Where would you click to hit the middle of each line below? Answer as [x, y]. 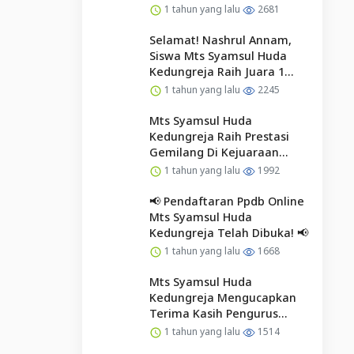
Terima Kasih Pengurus [213, 313]
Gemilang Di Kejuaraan [214, 152]
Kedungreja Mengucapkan [222, 297]
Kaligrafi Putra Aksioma [214, 87]
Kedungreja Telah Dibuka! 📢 [228, 232]
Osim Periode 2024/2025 [215, 329]
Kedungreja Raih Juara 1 [217, 71]
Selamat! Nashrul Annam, [220, 40]
